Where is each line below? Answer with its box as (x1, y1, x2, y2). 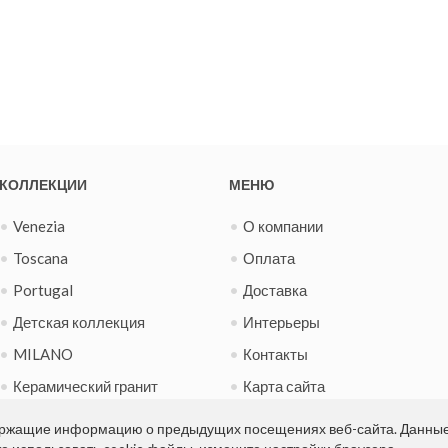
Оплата (243, 249, 295, 268)
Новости (243, 409, 301, 428)
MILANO (13, 345, 73, 364)
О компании (243, 217, 323, 236)
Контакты (243, 345, 308, 364)
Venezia (13, 217, 65, 236)
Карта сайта (243, 377, 325, 396)
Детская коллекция (13, 313, 145, 332)
